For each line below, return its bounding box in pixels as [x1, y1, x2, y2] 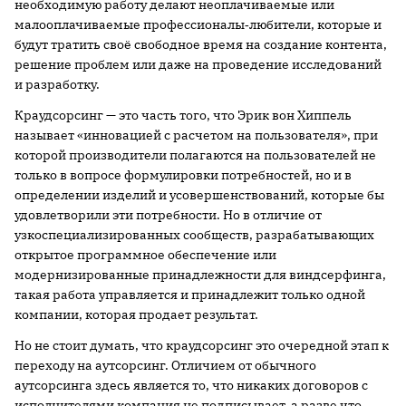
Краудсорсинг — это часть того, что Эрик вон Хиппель [14, 107, 352, 123]
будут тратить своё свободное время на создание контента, [14, 36, 387, 53]
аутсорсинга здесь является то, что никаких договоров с [14, 377, 368, 393]
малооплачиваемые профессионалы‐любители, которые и [14, 16, 382, 33]
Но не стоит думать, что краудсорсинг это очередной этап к [14, 337, 389, 353]
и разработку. [14, 76, 100, 92]
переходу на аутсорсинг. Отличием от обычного [14, 357, 316, 373]
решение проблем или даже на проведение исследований [14, 56, 382, 72]
